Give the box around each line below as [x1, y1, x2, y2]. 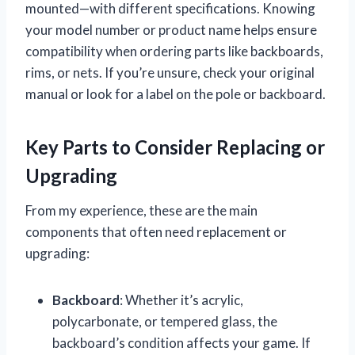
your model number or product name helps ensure [25, 21, 317, 38]
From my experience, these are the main [25, 201, 258, 219]
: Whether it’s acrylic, [120, 291, 243, 308]
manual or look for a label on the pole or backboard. [25, 85, 326, 102]
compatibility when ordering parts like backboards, [25, 42, 323, 59]
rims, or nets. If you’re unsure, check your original [25, 63, 315, 81]
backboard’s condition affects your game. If [52, 334, 311, 351]
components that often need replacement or [25, 223, 287, 240]
